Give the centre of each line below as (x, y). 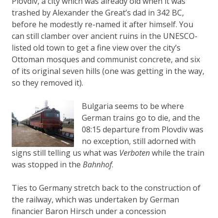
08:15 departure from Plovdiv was (143, 129)
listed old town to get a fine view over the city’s (96, 47)
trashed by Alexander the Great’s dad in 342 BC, (98, 12)
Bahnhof (97, 164)
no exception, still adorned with (139, 141)
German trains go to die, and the (141, 118)
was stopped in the (47, 164)
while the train (177, 153)
